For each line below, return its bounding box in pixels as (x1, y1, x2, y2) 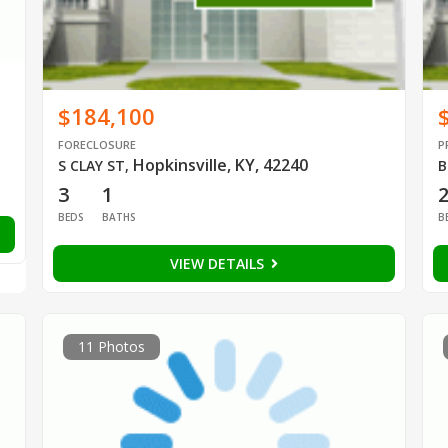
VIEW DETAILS (169, 254, 268, 274)
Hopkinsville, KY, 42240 (132, 154, 308, 177)
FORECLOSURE (57, 137, 136, 153)
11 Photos (77, 337, 145, 357)
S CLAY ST (57, 156, 125, 176)
